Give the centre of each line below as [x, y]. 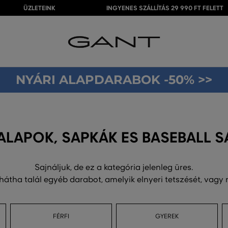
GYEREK [167, 216]
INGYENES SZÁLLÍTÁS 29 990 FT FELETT [165, 8]
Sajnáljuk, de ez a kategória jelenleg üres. [114, 167]
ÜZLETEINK [39, 8]
